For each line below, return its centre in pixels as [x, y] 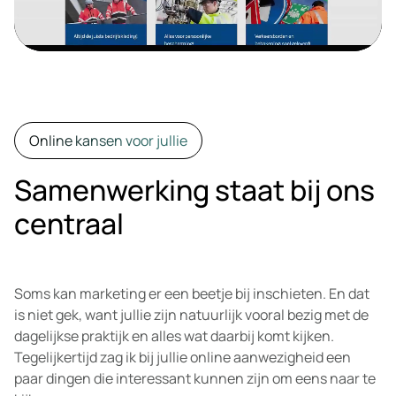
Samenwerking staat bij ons [194, 190]
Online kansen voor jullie [108, 141]
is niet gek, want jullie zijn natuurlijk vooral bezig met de [191, 315]
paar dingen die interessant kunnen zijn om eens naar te [195, 378]
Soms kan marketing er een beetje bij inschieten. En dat [192, 293]
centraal [69, 224]
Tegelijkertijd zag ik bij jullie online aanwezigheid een [183, 357]
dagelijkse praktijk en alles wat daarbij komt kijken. [174, 336]
